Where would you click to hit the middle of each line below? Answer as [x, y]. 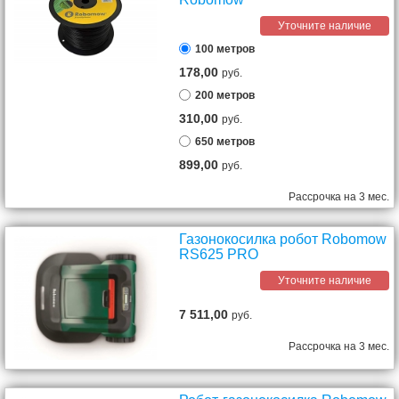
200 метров [225, 95]
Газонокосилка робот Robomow [283, 239]
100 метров [225, 49]
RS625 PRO [219, 254]
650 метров [225, 142]
